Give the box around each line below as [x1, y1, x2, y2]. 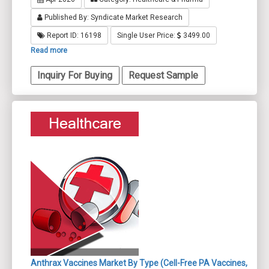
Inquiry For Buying [37, 69, 113, 81]
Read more [31, 46, 67, 55]
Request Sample [128, 69, 199, 81]
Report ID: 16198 [45, 31, 101, 40]
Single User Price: [117, 31, 177, 40]
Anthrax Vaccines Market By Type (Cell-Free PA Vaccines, [31, 258, 247, 268]
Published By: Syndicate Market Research [43, 13, 183, 22]
